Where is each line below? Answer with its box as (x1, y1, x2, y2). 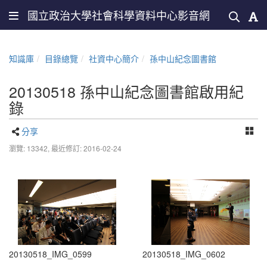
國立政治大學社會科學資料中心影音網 (27, 7, 210, 23)
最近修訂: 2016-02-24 (51, 143, 122, 153)
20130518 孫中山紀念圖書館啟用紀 (9, 80, 244, 102)
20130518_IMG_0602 (142, 247, 225, 260)
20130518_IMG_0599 (9, 247, 92, 260)
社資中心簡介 (89, 52, 139, 64)
